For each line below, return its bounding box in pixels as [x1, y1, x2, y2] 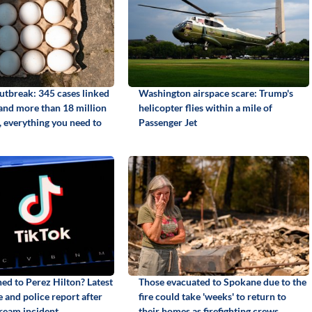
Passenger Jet [138, 116, 197, 128]
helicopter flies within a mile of [138, 101, 272, 114]
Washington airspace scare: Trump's [138, 86, 293, 99]
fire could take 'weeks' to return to [138, 290, 286, 302]
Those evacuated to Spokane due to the [138, 275, 306, 288]
